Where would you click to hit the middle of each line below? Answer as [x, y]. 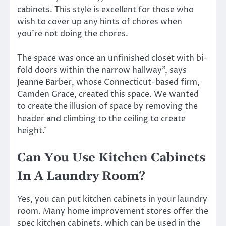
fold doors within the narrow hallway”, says [102, 70]
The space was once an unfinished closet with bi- [112, 58]
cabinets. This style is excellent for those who [105, 9]
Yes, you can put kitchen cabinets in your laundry [112, 200]
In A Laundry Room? [81, 176]
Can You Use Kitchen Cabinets [111, 158]
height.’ [32, 131]
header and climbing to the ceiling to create [101, 119]
